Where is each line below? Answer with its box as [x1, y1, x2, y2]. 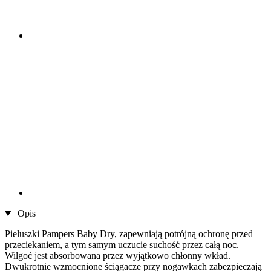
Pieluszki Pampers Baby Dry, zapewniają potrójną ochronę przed [5, 229, 253, 240]
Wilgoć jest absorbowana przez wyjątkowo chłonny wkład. [5, 250, 230, 261]
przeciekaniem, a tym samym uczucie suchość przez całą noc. [5, 240, 239, 250]
